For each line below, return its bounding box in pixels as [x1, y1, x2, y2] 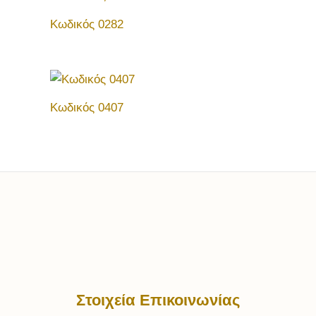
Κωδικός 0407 [50, 101, 123, 115]
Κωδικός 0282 [50, 17, 123, 31]
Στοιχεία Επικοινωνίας [76, 291, 240, 309]
